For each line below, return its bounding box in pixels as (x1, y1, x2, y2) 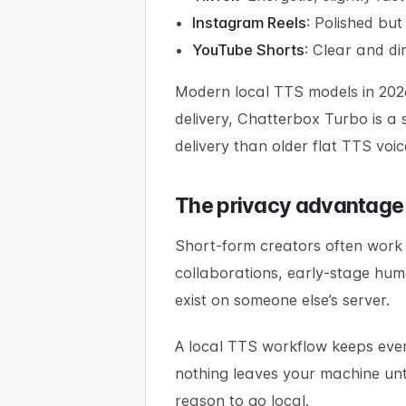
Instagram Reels (192, 13, 307, 32)
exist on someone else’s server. (175, 291, 390, 310)
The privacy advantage (175, 193, 404, 219)
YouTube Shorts (192, 40, 305, 59)
